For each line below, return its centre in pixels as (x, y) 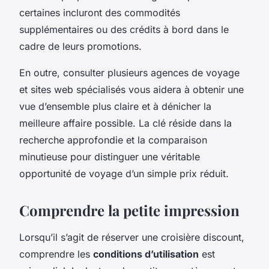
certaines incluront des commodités (100, 12)
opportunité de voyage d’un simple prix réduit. (124, 173)
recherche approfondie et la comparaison (113, 140)
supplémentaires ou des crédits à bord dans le (124, 29)
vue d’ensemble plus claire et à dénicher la (115, 106)
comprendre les (56, 254)
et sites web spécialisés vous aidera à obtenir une (131, 89)
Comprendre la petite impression (129, 210)
